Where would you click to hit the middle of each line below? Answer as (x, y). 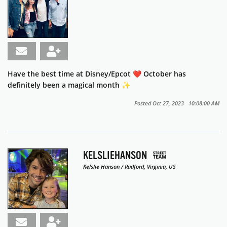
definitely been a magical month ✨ (69, 85)
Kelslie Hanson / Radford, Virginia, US (130, 167)
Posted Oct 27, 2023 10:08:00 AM (177, 103)
